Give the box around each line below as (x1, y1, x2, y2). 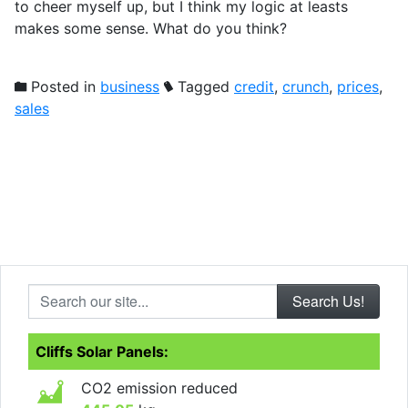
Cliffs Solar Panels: (36, 342, 168, 361)
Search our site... (27, 284, 142, 303)
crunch (282, 76, 329, 96)
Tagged (173, 76, 234, 96)
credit (234, 76, 274, 96)
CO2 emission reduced (81, 378, 238, 397)
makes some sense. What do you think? (15, 18, 287, 37)
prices (337, 76, 379, 96)
